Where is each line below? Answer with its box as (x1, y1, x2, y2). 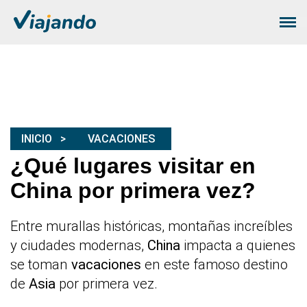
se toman (10, 256, 71, 273)
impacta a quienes (180, 237, 295, 254)
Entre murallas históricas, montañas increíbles (10, 218, 293, 235)
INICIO (21, 132, 52, 146)
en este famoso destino (141, 256, 288, 273)
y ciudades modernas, (10, 237, 147, 254)
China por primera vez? (10, 178, 256, 204)
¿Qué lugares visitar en (10, 153, 256, 179)
